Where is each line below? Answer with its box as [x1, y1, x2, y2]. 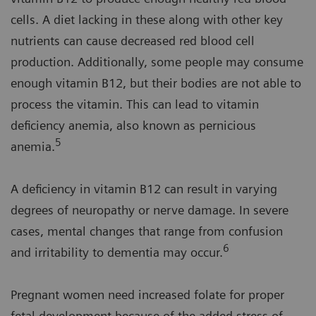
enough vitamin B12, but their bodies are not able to [11, 75, 301, 90]
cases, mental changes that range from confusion [11, 223, 283, 238]
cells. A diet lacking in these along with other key [11, 11, 283, 27]
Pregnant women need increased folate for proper [11, 286, 284, 302]
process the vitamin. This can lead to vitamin [11, 96, 259, 111]
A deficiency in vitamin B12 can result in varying [11, 181, 277, 196]
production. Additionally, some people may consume [11, 54, 303, 69]
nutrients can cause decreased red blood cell [11, 32, 255, 48]
